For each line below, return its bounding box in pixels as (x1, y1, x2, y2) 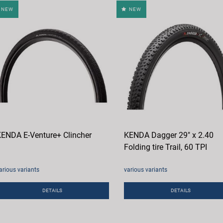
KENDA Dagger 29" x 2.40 (123, 130, 214, 140)
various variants (123, 166, 167, 174)
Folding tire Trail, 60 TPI (123, 142, 207, 152)
